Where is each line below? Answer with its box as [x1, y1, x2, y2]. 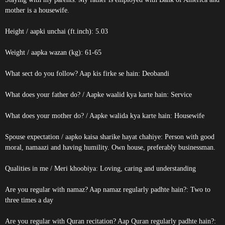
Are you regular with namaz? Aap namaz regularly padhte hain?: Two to [5, 186, 210, 193]
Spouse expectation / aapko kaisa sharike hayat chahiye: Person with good [5, 133, 214, 141]
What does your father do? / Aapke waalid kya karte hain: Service [5, 91, 192, 98]
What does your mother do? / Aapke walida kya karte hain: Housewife [5, 112, 204, 120]
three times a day [5, 196, 53, 204]
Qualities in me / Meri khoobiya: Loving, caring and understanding [5, 165, 196, 172]
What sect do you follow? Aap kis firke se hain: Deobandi [5, 70, 169, 77]
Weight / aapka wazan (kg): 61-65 [5, 49, 101, 56]
